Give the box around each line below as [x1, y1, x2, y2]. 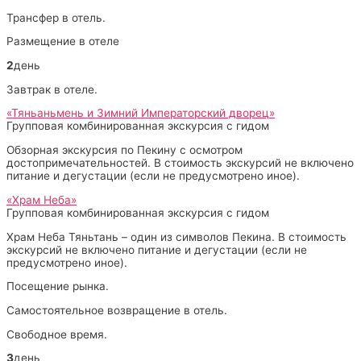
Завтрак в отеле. [6, 82, 98, 96]
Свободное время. [6, 327, 107, 341]
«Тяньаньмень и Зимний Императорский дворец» [6, 106, 275, 120]
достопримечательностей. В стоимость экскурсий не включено [6, 156, 354, 170]
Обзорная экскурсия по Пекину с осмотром [6, 143, 243, 157]
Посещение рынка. [6, 280, 109, 293]
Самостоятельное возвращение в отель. [6, 303, 227, 317]
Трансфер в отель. [6, 10, 106, 24]
